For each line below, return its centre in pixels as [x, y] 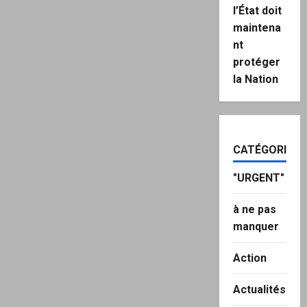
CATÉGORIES [266, 150]
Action [249, 258]
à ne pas [254, 209]
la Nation [255, 79]
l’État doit [257, 11]
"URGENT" [258, 178]
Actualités [259, 290]
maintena [257, 28]
